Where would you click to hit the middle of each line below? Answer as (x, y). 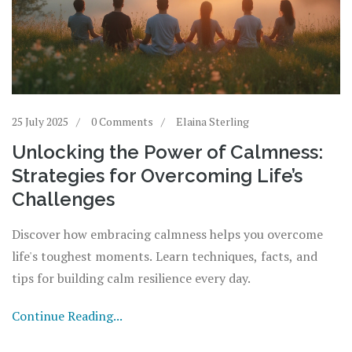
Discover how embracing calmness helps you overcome (167, 235)
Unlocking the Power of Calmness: (167, 152)
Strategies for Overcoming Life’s (157, 176)
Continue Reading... (67, 316)
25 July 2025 (40, 122)
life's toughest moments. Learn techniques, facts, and (165, 257)
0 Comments (122, 122)
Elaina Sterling (213, 122)
